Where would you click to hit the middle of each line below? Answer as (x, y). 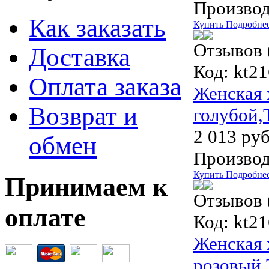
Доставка (80, 58)
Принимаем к (86, 187)
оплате (45, 217)
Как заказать (97, 28)
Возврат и (83, 116)
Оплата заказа (105, 87)
